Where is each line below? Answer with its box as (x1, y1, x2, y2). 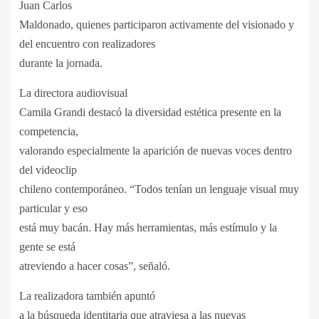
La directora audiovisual (19, 87, 127, 100)
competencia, (19, 125, 78, 138)
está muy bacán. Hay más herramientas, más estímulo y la (19, 221, 277, 234)
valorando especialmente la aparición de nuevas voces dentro (19, 145, 292, 157)
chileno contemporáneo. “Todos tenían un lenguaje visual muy (19, 183, 299, 196)
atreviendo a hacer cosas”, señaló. (19, 260, 170, 273)
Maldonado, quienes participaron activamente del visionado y (19, 19, 294, 31)
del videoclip (19, 164, 77, 177)
